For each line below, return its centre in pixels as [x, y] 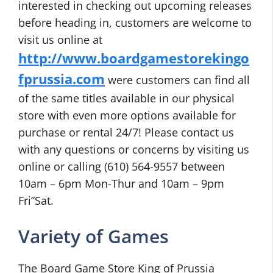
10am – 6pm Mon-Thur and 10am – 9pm [121, 183]
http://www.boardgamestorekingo [134, 58]
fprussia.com [62, 79]
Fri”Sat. [36, 200]
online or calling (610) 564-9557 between [122, 166]
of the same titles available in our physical [126, 98]
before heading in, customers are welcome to [135, 23]
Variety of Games [94, 236]
